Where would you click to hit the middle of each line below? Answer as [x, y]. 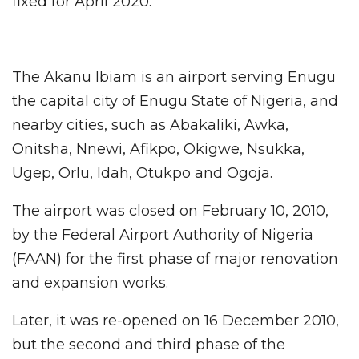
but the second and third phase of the [149, 345]
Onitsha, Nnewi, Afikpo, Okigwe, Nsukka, [158, 149]
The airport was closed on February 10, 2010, [170, 211]
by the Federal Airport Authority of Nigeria [163, 235]
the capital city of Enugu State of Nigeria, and [175, 101]
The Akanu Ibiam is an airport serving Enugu [174, 77]
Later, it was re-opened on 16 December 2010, [175, 321]
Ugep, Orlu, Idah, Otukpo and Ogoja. [142, 173]
